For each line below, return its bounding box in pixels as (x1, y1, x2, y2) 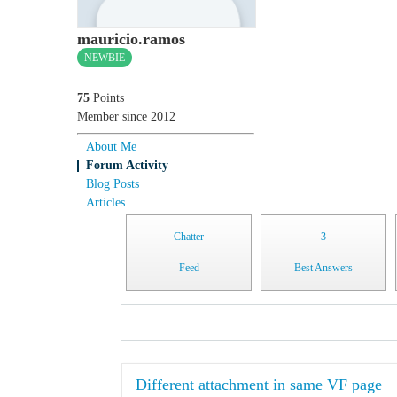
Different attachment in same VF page (136, 375, 382, 393)
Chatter (174, 230, 204, 243)
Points (90, 90, 124, 105)
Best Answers (294, 261, 353, 274)
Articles (86, 195, 125, 209)
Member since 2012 (77, 109, 175, 123)
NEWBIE (84, 51, 125, 64)
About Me (86, 139, 136, 153)
